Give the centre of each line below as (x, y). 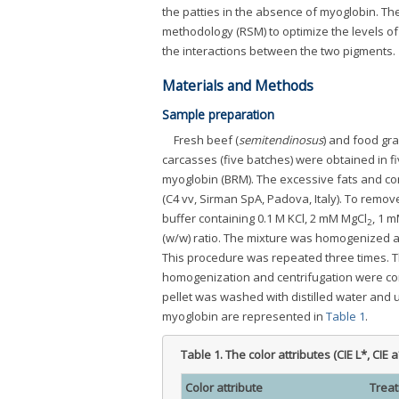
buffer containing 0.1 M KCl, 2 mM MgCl (265, 219)
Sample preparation (218, 114)
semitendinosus (281, 140)
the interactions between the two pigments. (279, 50)
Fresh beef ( (206, 140)
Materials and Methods (238, 85)
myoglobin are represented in (244, 317)
